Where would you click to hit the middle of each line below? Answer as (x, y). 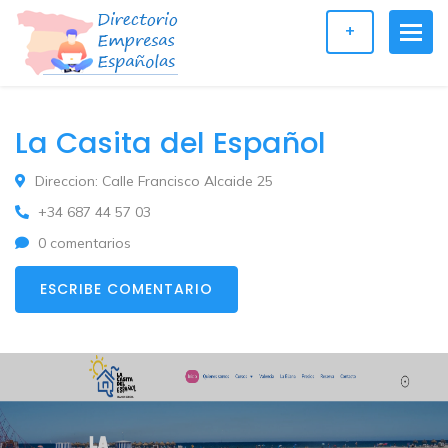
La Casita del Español (170, 143)
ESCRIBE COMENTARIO (126, 288)
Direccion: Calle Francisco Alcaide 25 (151, 181)
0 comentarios (82, 242)
